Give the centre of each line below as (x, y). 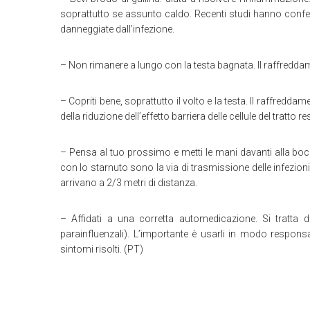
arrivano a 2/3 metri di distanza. (129, 183)
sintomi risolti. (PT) (102, 249)
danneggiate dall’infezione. (117, 29)
